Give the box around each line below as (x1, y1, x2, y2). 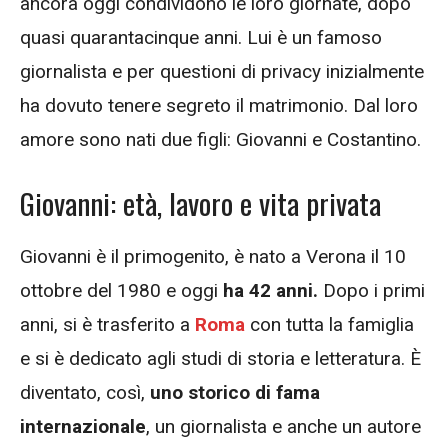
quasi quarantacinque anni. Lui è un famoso (20, 26, 382, 50)
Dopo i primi (318, 278, 425, 302)
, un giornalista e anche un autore (146, 414, 421, 438)
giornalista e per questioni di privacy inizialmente (20, 60, 424, 84)
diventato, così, (20, 380, 150, 404)
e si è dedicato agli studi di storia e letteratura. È (20, 346, 421, 370)
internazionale (20, 414, 146, 438)
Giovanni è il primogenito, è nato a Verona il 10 (20, 244, 406, 268)
